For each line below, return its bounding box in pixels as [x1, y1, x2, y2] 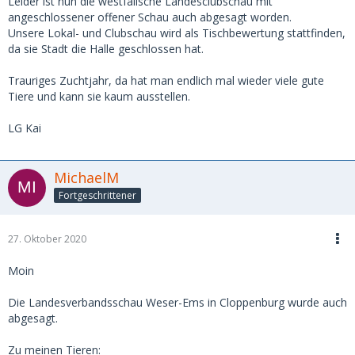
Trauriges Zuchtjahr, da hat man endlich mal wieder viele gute [8, 72, 324, 88]
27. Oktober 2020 [8, 231, 86, 246]
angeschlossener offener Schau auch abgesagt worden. [8, 9, 292, 25]
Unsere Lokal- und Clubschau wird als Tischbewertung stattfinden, [8, 25, 345, 40]
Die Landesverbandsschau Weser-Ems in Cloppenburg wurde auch [8, 294, 347, 310]
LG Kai [8, 120, 41, 136]
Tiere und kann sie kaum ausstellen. [8, 88, 190, 104]
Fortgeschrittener [59, 189, 136, 203]
